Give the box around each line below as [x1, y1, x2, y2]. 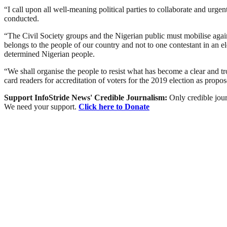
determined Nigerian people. [4, 49, 95, 58]
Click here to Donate [79, 102, 149, 111]
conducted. [4, 14, 39, 23]
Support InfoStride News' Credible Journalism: [4, 93, 169, 102]
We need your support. [4, 102, 79, 111]
